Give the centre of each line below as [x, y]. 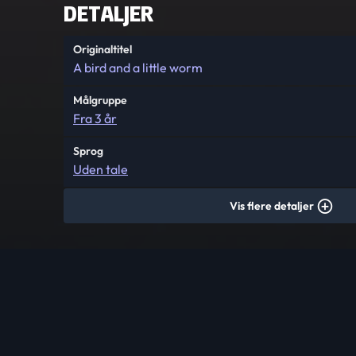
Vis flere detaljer [272, 206]
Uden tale [101, 169]
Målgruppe [100, 100]
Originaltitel [103, 49]
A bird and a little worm [138, 68]
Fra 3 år [95, 118]
